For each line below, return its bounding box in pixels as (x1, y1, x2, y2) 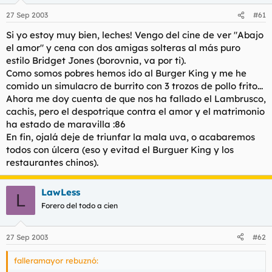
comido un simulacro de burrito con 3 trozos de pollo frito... (6, 80, 263, 92)
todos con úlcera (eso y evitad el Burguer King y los (6, 144, 234, 155)
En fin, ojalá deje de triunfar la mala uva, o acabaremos (6, 131, 255, 143)
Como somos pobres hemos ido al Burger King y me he (6, 67, 246, 79)
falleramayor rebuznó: (14, 255, 98, 265)
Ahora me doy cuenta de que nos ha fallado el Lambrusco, (6, 93, 266, 104)
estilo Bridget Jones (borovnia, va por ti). (6, 55, 186, 66)
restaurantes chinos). (6, 157, 98, 168)
